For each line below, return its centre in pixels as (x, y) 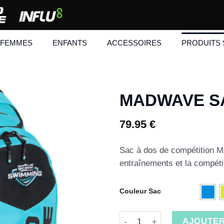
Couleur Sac (140, 191)
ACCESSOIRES (134, 42)
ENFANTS (70, 42)
